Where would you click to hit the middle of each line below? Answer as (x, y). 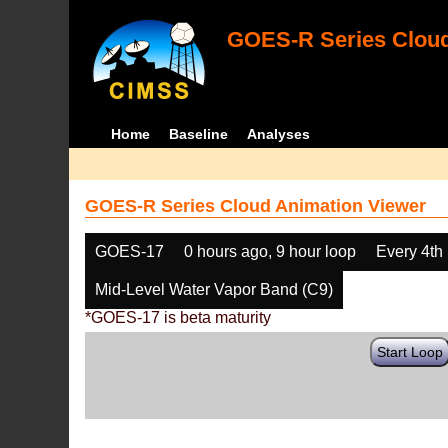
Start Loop (410, 352)
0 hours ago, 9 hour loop (270, 251)
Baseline (198, 134)
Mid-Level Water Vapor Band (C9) (214, 289)
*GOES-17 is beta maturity (178, 317)
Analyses (278, 134)
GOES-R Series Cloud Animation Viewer (256, 206)
